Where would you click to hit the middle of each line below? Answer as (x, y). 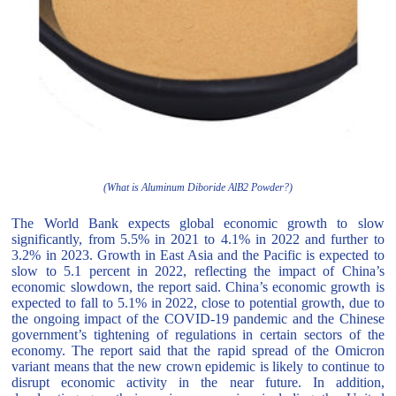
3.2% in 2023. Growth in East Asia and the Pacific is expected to (198, 255)
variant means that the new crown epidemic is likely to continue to (198, 366)
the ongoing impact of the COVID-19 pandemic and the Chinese (198, 319)
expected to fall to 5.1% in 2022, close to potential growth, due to (198, 303)
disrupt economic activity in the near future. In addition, (198, 382)
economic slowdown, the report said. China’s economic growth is (198, 287)
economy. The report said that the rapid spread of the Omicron (198, 350)
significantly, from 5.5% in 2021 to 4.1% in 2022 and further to (198, 239)
